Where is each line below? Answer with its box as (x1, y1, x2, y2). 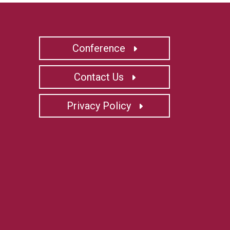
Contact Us (73, 71, 126, 83)
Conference (72, 42, 128, 54)
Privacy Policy (66, 100, 133, 112)
